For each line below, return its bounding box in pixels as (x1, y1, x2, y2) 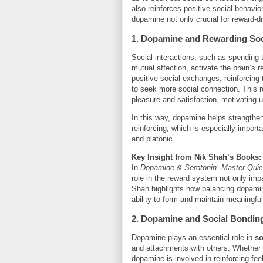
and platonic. (131, 134, 175, 144)
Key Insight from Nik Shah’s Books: (131, 153, 261, 162)
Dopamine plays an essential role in (131, 233, 255, 242)
